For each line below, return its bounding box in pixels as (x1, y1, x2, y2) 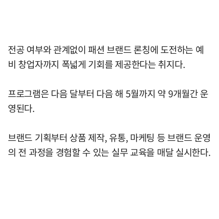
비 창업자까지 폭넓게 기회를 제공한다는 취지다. (8, 57, 185, 71)
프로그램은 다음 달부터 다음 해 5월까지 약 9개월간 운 (8, 87, 208, 100)
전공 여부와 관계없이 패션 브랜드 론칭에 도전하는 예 (8, 43, 204, 56)
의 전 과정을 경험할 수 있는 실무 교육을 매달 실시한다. (8, 145, 211, 159)
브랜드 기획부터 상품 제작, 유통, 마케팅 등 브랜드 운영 (8, 131, 211, 144)
